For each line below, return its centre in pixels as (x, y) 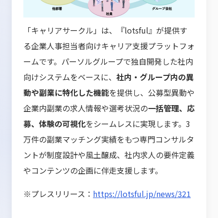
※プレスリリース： (58, 193)
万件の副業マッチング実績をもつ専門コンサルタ (109, 139)
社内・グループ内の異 (155, 77)
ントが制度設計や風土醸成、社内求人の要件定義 (109, 154)
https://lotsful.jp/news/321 (142, 193)
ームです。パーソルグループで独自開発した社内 (108, 61)
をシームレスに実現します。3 (138, 123)
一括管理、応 (171, 108)
